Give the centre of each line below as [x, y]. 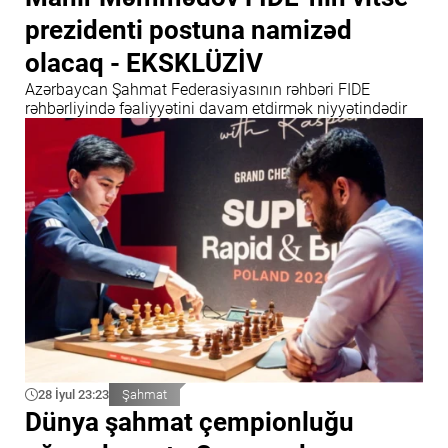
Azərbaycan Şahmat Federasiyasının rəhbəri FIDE [197, 90]
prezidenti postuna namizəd [188, 30]
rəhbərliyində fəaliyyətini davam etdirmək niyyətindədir [216, 109]
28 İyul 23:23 [73, 395]
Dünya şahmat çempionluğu [189, 422]
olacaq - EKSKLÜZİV [144, 63]
